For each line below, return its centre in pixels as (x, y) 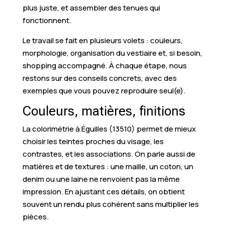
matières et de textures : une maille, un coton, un (108, 166)
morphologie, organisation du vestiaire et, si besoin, (112, 53)
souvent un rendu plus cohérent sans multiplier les (110, 204)
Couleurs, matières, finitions (104, 111)
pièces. (35, 216)
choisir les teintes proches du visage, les (93, 141)
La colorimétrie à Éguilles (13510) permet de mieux (109, 129)
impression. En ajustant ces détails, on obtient (103, 191)
